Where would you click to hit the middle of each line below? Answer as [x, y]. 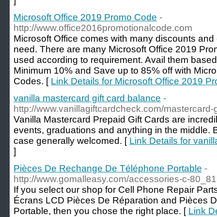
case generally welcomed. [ [71, 141]
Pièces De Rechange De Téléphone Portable [108, 168]
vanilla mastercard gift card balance [87, 98]
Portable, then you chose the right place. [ [101, 211]
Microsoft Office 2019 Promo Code [85, 17]
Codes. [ [32, 81]
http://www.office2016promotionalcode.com [103, 28]
